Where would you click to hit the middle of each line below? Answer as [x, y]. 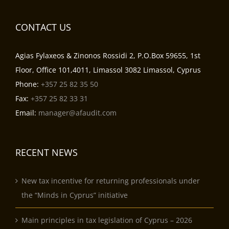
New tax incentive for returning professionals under [111, 180]
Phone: [28, 84]
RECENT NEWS [47, 152]
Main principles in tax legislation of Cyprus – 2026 [107, 220]
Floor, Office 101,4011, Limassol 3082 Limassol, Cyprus [108, 70]
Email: [27, 112]
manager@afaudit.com [77, 112]
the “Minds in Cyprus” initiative [75, 195]
